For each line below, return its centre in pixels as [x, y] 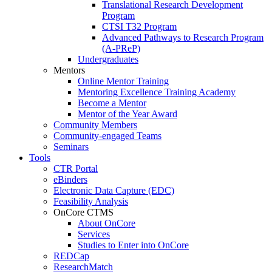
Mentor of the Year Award [127, 114]
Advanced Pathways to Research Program [183, 37]
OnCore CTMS [83, 212]
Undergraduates [108, 59]
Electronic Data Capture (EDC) [114, 190]
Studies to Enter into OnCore [133, 245]
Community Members [95, 124]
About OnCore [107, 223]
